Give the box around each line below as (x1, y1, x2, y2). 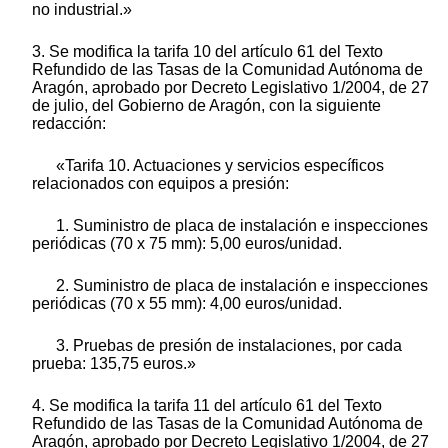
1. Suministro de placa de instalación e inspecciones (56, 216, 428, 234)
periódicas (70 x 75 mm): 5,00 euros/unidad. (32, 234, 342, 252)
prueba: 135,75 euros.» (32, 354, 196, 372)
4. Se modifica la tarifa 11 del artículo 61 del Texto (32, 396, 382, 414)
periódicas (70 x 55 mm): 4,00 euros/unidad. (32, 294, 342, 312)
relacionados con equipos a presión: (32, 174, 289, 192)
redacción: (32, 114, 106, 132)
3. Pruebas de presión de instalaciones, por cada (56, 336, 402, 354)
